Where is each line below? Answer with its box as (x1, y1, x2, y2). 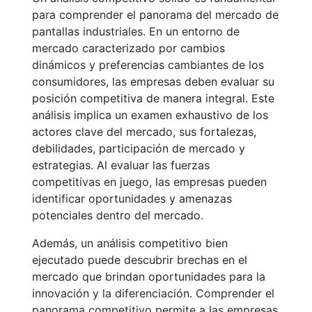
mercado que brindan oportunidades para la (32, 269, 265, 283)
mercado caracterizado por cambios (32, 40, 225, 55)
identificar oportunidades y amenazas (32, 191, 232, 205)
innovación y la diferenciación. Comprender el (32, 286, 274, 300)
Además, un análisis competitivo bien (32, 235, 228, 250)
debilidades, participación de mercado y (32, 141, 245, 155)
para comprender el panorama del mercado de (32, 7, 279, 22)
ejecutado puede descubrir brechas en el (32, 252, 247, 267)
